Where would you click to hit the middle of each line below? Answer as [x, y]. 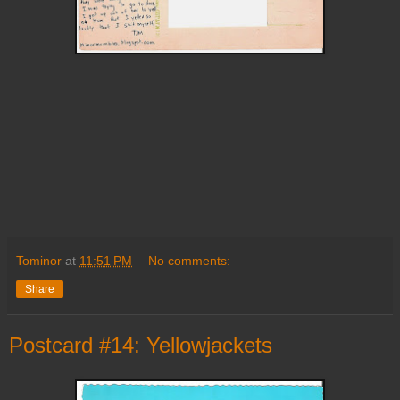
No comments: [190, 261]
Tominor [39, 261]
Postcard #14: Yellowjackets [141, 346]
